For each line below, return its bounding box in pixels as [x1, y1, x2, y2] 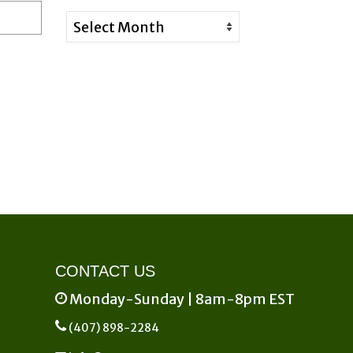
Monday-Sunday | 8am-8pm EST [67, 290, 295, 309]
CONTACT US [55, 262, 156, 281]
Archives [65, 11, 126, 29]
